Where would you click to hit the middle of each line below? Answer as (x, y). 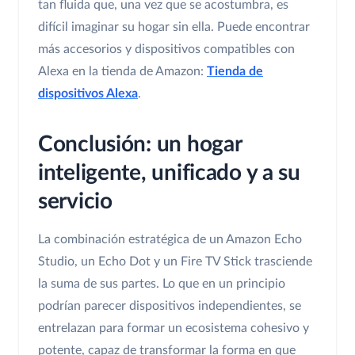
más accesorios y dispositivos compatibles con (166, 50)
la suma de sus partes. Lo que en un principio (162, 284)
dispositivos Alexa (88, 94)
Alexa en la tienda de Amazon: (122, 72)
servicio (75, 202)
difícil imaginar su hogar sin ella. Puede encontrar (174, 27)
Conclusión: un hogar (140, 145)
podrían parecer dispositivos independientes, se (170, 306)
